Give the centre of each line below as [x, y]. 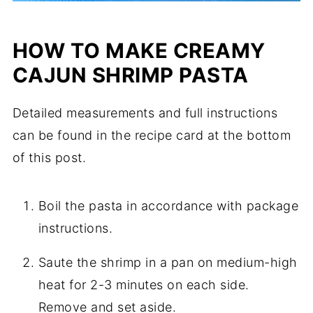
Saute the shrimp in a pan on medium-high [168, 263]
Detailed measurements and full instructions [145, 113]
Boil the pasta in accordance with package [168, 206]
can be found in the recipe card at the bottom [152, 136]
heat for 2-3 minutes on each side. [144, 285]
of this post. [49, 158]
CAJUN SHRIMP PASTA [130, 75]
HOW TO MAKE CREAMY [139, 51]
